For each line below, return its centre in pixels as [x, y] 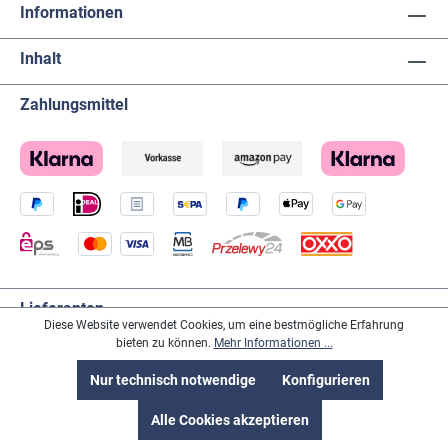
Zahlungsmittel [74, 104]
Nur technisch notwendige [173, 380]
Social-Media [67, 432]
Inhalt [40, 58]
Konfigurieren [326, 380]
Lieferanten [62, 308]
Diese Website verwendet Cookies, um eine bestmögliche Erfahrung [224, 325]
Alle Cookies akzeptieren [230, 420]
